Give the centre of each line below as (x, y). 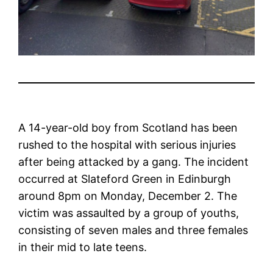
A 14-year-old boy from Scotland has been (128, 127)
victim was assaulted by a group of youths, (129, 213)
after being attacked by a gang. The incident (134, 161)
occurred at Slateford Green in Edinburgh (125, 179)
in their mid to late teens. (83, 247)
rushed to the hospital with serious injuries (127, 144)
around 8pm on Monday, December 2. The (128, 196)
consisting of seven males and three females (133, 230)
